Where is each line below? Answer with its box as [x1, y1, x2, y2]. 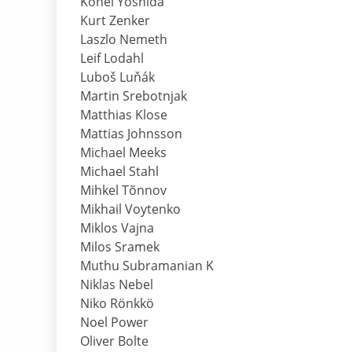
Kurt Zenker [80, 12, 150, 30]
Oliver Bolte [80, 332, 148, 350]
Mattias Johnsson [80, 125, 182, 143]
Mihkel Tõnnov [80, 181, 167, 200]
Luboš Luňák [80, 68, 155, 86]
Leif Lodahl [80, 49, 144, 68]
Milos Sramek [80, 238, 159, 256]
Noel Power [80, 313, 148, 332]
